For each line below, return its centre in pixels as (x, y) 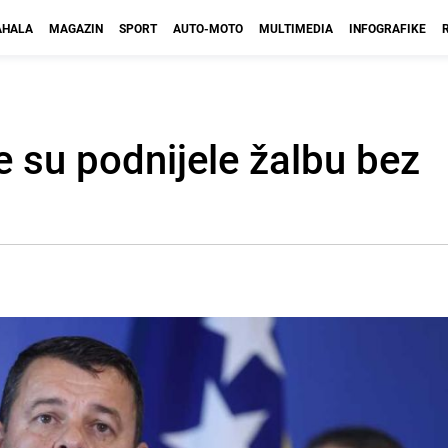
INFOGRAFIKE (387, 28)
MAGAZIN (76, 28)
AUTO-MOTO (208, 28)
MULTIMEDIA (296, 28)
